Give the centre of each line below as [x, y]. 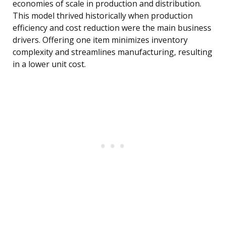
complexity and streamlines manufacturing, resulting [112, 52]
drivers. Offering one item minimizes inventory [100, 40]
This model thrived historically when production [103, 16]
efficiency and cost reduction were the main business [112, 28]
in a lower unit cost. [49, 64]
